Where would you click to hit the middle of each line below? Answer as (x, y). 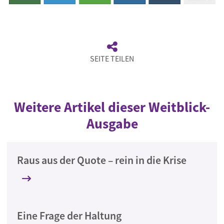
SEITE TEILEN (112, 58)
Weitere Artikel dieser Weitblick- (112, 107)
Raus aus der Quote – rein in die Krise (102, 160)
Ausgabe (112, 124)
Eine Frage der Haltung (69, 216)
